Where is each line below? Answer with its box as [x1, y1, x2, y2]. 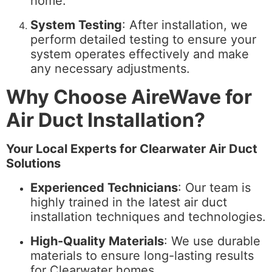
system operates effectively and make [30, 47, 249, 61]
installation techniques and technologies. [30, 209, 266, 224]
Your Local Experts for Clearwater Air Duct [6, 141, 257, 156]
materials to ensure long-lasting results [30, 248, 254, 263]
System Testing [30, 18, 122, 32]
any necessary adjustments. [30, 61, 190, 76]
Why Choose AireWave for [6, 85, 252, 109]
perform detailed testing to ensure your [30, 32, 256, 47]
